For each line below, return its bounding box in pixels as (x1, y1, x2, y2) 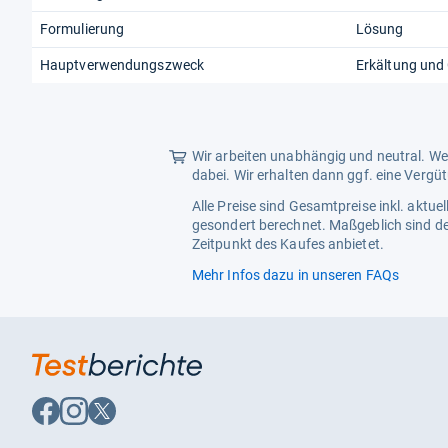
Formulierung (40, 21, 125, 38)
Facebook (31, 412, 92, 429)
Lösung (356, 21, 404, 38)
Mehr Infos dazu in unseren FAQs (192, 267, 399, 284)
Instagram (59, 412, 124, 429)
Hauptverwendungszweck (40, 57, 205, 74)
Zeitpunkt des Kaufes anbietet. (192, 236, 384, 253)
